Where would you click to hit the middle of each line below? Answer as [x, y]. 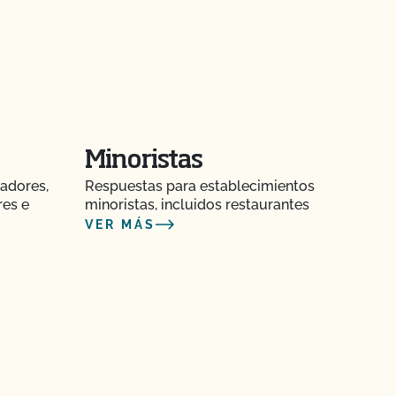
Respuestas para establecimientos [200, 186]
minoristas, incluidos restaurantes [197, 205]
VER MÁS [120, 225]
